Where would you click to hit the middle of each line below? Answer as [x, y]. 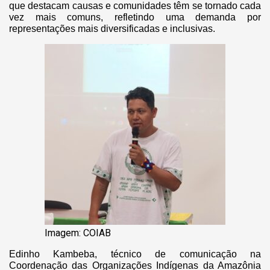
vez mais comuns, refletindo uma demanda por [135, 17]
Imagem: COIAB [78, 233]
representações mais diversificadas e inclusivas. [113, 28]
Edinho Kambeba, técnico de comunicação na [135, 254]
